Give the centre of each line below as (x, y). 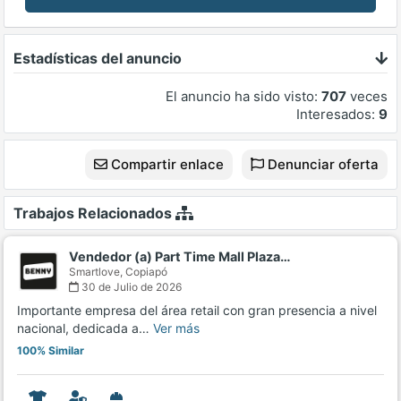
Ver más (176, 328)
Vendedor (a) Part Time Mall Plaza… (180, 257)
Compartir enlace (166, 165)
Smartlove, (97, 272)
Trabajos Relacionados (94, 213)
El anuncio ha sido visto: (243, 97)
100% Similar (51, 351)
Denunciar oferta (321, 165)
